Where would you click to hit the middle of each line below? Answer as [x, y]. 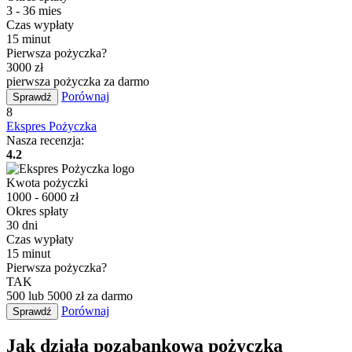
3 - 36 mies [34, 10]
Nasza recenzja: [45, 140]
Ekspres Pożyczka [51, 126]
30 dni [22, 225]
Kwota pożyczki [47, 182]
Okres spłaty [37, 211]
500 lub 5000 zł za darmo [70, 295]
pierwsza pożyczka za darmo [78, 81]
